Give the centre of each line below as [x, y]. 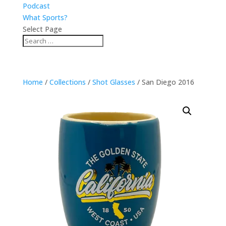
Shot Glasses [114, 82]
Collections [67, 82]
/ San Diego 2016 [164, 82]
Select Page [42, 29]
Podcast [36, 6]
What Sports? [45, 17]
